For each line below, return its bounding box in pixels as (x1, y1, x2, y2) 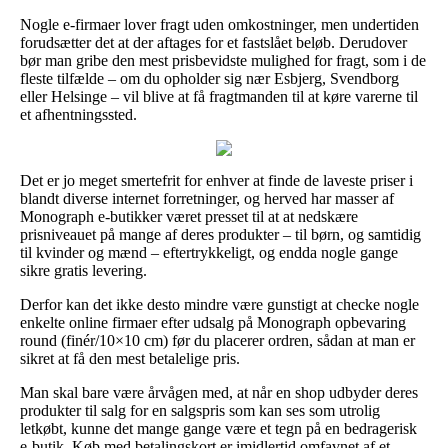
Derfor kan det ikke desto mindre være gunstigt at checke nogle (20, 295, 419, 313)
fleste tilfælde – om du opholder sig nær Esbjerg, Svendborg (20, 69, 399, 87)
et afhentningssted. (20, 105, 137, 123)
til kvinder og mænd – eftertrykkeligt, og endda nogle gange (20, 243, 398, 261)
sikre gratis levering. (20, 261, 147, 279)
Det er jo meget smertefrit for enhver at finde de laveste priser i (20, 171, 413, 189)
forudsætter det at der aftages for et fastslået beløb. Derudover (20, 33, 407, 51)
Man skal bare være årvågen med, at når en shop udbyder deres (20, 383, 418, 401)
